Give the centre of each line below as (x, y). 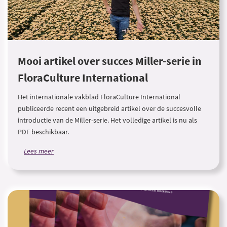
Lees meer (39, 151)
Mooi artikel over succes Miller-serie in (110, 61)
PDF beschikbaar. (43, 132)
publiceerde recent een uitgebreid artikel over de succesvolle (109, 108)
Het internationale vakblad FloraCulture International (99, 97)
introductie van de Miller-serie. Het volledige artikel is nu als (107, 120)
